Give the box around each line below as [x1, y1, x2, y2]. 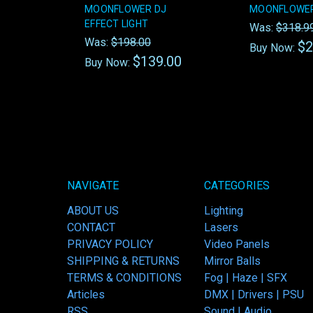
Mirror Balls [204, 254, 261, 268]
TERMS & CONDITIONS [67, 271, 182, 285]
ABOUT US [67, 204, 119, 218]
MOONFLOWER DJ [85, 3, 167, 15]
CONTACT [67, 221, 115, 235]
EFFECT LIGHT [85, 18, 148, 30]
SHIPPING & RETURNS [67, 254, 180, 268]
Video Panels [204, 238, 270, 252]
